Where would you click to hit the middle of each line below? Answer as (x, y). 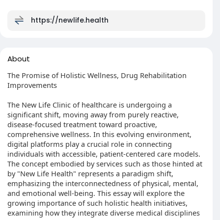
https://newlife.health (70, 20)
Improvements (32, 85)
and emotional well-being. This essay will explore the (96, 193)
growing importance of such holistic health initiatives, (97, 203)
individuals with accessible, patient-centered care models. (104, 154)
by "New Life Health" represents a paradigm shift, (90, 173)
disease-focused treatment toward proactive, (82, 124)
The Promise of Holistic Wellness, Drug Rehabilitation (97, 75)
